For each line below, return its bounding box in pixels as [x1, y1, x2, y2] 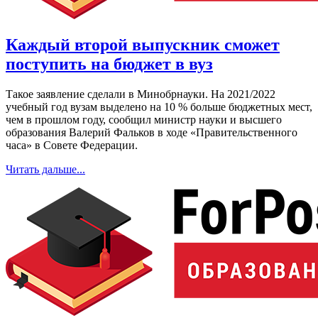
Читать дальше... [6, 163, 85, 176]
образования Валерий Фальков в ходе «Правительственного [6, 126, 297, 139]
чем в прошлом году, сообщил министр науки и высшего [6, 114, 282, 126]
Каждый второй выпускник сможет [6, 35, 280, 55]
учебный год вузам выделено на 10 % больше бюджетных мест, [6, 101, 312, 114]
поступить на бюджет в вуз [6, 55, 213, 74]
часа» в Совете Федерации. [6, 139, 138, 152]
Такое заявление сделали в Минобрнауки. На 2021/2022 [6, 88, 275, 101]
